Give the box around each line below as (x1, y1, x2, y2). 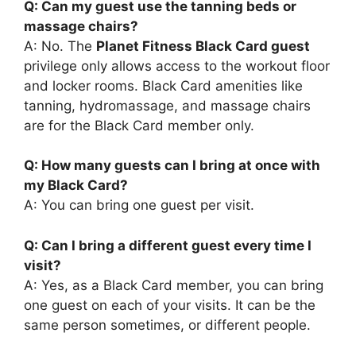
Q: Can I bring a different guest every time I (24, 237, 311, 253)
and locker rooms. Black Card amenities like (24, 77, 303, 94)
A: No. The (24, 37, 96, 54)
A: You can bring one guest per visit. (24, 197, 254, 214)
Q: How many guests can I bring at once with (24, 157, 320, 174)
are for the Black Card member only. (24, 117, 254, 133)
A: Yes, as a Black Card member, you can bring (24, 277, 323, 293)
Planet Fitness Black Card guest (96, 37, 310, 54)
